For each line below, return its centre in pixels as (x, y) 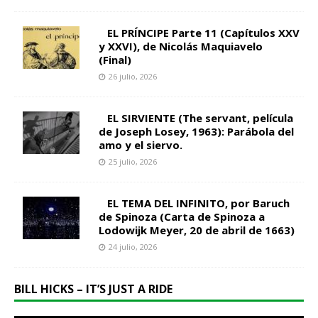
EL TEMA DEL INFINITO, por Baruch (198, 203)
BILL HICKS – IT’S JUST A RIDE (93, 289)
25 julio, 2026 (133, 162)
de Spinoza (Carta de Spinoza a (182, 217)
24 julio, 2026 (133, 247)
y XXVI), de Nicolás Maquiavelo (181, 46)
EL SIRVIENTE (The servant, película (200, 118)
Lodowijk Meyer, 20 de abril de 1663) (197, 230)
